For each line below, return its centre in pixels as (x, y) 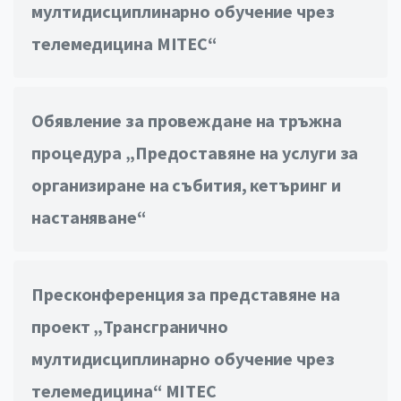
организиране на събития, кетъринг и (186, 185)
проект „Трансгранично (130, 327)
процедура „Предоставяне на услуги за (195, 153)
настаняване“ (89, 218)
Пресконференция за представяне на (186, 294)
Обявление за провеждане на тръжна (187, 121)
